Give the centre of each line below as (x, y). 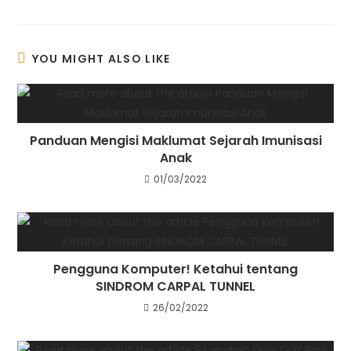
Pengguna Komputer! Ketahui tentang (175, 269)
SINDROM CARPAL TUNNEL (175, 286)
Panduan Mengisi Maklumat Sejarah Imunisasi (175, 140)
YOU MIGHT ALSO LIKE (101, 58)
